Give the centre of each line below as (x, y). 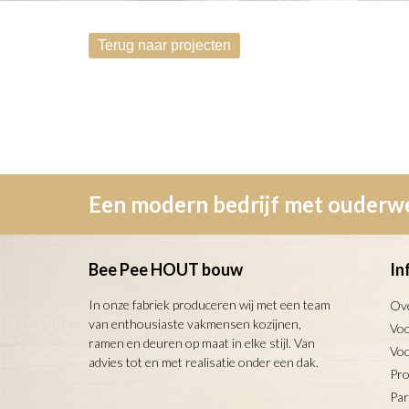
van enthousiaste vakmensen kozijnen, (195, 324)
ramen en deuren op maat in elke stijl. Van (202, 343)
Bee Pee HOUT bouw (166, 269)
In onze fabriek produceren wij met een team (210, 304)
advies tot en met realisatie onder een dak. (204, 362)
